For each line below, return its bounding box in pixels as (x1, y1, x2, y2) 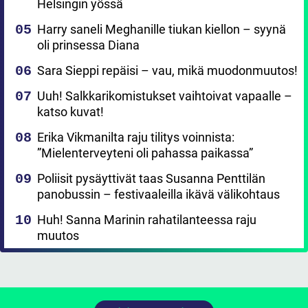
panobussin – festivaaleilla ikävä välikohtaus (37, 186, 280, 201)
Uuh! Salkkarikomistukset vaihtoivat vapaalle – (37, 88, 292, 103)
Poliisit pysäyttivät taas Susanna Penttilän (37, 170, 265, 186)
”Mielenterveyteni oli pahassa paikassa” (37, 145, 253, 160)
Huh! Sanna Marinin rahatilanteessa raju (37, 212, 256, 227)
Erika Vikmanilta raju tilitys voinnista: (37, 129, 234, 144)
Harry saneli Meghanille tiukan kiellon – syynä (37, 21, 286, 36)
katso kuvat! (37, 104, 104, 119)
